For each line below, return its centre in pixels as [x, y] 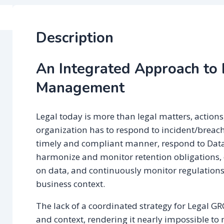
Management [80, 88]
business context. [71, 184]
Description [75, 38]
